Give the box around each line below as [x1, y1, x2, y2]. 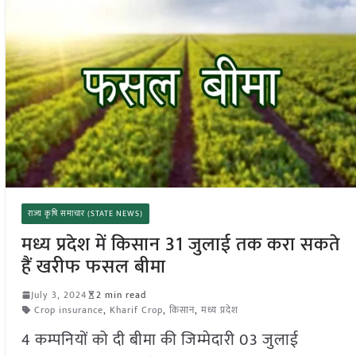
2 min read [95, 286, 146, 303]
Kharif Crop [109, 301, 163, 318]
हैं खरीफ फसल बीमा [21, 250, 166, 283]
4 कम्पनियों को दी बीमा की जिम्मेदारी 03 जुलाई [21, 326, 299, 354]
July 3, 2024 [30, 286, 87, 303]
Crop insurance [33, 301, 103, 318]
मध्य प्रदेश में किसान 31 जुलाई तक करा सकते [21, 228, 340, 261]
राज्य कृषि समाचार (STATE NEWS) [27, 207, 143, 220]
